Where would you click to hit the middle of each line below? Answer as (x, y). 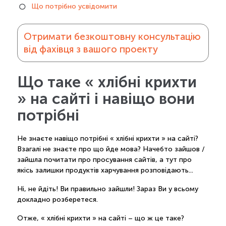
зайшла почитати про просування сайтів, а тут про (104, 159)
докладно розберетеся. (57, 199)
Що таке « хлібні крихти (107, 82)
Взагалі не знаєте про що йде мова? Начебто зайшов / (111, 149)
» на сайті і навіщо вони (106, 99)
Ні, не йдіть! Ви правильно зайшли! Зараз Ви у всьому (107, 189)
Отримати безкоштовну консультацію (112, 37)
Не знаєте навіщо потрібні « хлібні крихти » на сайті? (107, 138)
